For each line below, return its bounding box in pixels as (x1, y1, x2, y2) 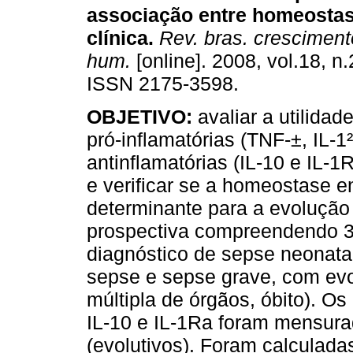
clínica (87, 27, 148, 50)
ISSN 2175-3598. (87, 72, 239, 95)
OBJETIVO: (87, 106, 192, 128)
